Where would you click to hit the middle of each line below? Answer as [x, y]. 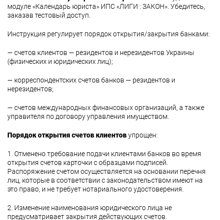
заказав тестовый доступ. [49, 15]
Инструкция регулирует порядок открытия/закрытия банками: [109, 34]
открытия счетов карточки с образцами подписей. [88, 163]
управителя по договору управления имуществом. [88, 116]
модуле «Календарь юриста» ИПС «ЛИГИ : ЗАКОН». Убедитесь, [106, 6]
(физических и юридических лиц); [60, 61]
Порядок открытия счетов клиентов [67, 135]
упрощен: [142, 135]
